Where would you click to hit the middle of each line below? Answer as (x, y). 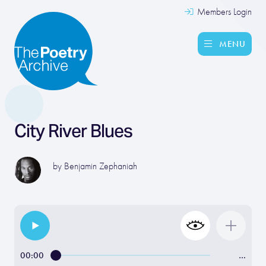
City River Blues (73, 131)
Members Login (223, 12)
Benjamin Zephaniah (101, 166)
